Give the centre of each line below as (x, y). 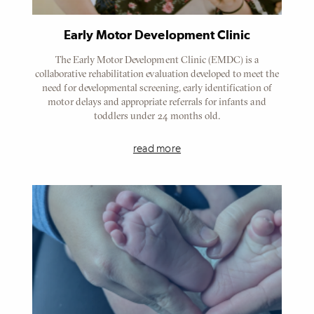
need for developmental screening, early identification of (157, 87)
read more (157, 148)
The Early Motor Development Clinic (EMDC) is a (157, 59)
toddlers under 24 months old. (157, 115)
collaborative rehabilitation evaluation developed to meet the (157, 73)
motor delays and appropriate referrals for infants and (157, 101)
